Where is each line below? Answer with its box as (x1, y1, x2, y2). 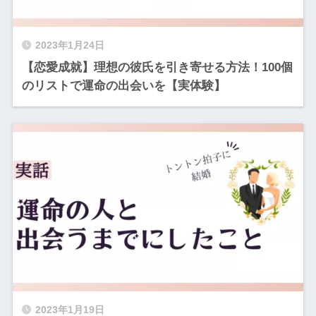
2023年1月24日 (35, 40, 104, 51)
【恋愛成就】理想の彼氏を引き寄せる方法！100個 (21, 61, 293, 75)
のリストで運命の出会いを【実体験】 (21, 79, 226, 93)
